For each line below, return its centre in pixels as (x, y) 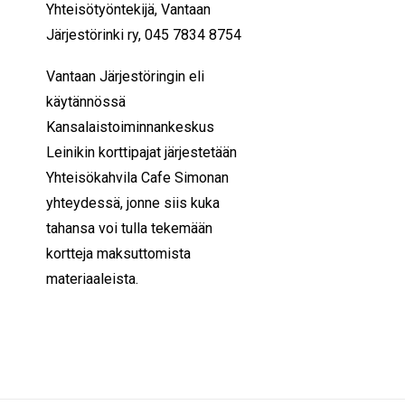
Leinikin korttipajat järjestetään (141, 152)
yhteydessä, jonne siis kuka (133, 203)
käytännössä (86, 102)
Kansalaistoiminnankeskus (130, 127)
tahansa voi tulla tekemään (129, 228)
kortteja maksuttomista (118, 254)
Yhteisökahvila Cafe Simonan (137, 178)
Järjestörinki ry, (95, 35)
